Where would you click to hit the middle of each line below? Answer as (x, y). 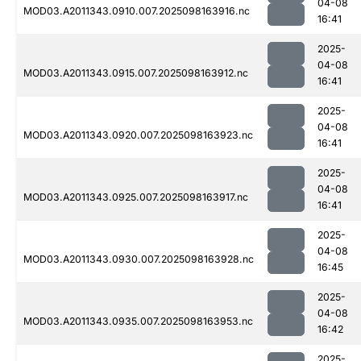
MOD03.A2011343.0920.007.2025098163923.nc (138, 135)
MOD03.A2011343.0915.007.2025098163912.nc (136, 73)
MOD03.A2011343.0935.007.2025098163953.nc (138, 322)
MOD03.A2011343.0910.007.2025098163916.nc (137, 11)
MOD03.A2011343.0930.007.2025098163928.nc (139, 259)
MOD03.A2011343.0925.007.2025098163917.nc (136, 197)
